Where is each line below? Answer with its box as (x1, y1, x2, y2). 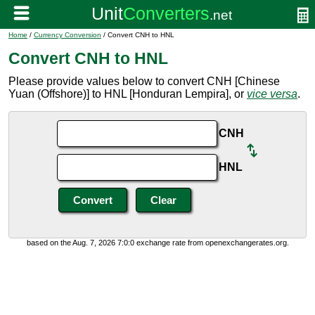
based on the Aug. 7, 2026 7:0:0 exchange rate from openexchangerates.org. (26, 238, 289, 247)
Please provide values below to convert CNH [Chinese (8, 75, 280, 87)
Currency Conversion (34, 31, 101, 39)
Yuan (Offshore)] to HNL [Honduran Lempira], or (8, 88, 247, 100)
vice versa (247, 88, 297, 100)
